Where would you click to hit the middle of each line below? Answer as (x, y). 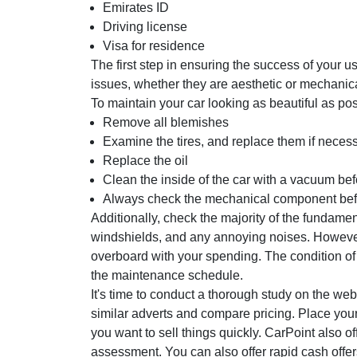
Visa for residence (154, 45)
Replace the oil (145, 160)
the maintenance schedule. (167, 275)
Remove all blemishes (166, 122)
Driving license (145, 26)
